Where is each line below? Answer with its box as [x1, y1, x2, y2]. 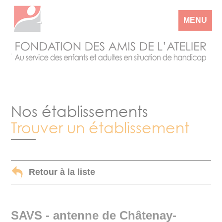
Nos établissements [11, 102, 149, 120]
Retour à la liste [26, 167, 96, 177]
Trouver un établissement [11, 118, 190, 137]
